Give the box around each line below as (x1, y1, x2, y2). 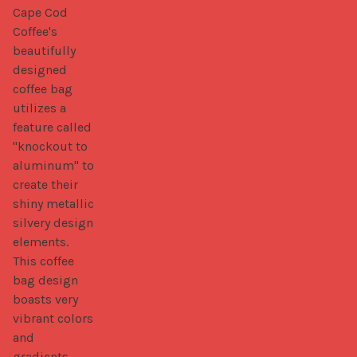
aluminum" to (13, 157, 94, 173)
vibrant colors (13, 310, 93, 326)
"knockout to (13, 138, 88, 154)
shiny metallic (13, 195, 94, 211)
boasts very (13, 291, 78, 307)
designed (13, 61, 67, 77)
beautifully (13, 42, 76, 58)
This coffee (13, 253, 74, 269)
